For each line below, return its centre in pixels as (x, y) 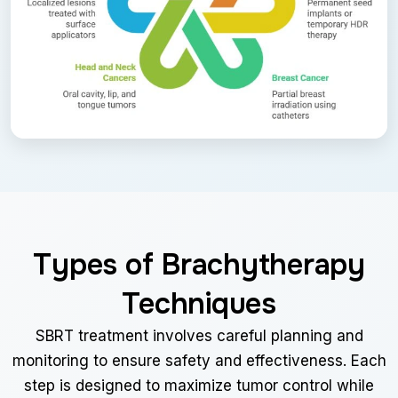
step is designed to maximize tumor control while (199, 385)
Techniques (199, 303)
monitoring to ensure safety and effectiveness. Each (199, 360)
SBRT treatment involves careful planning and (199, 335)
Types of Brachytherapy (199, 264)
